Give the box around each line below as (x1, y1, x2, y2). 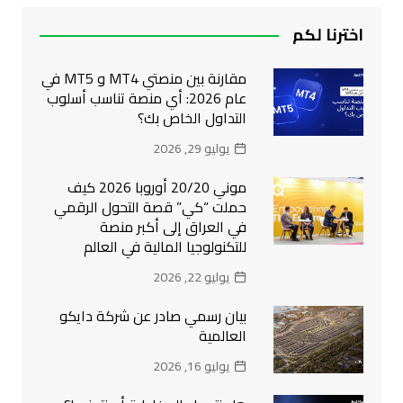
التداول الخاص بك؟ (138, 104, 247, 132)
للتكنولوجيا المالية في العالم (84, 233, 247, 261)
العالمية (199, 322, 247, 350)
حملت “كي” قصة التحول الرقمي (54, 193, 247, 221)
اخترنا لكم (292, 20, 364, 50)
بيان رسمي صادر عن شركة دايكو (59, 302, 247, 330)
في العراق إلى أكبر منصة (100, 213, 247, 241)
